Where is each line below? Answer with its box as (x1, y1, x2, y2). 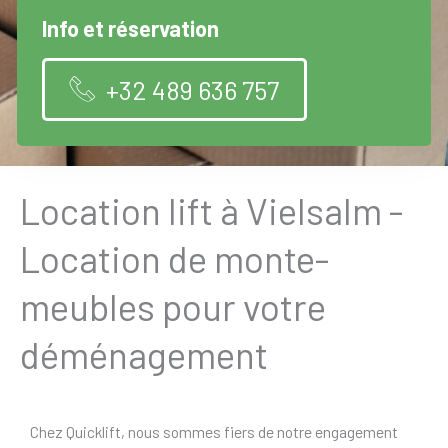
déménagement (20, 332, 268, 377)
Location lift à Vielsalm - (20, 188, 403, 233)
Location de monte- (20, 236, 329, 281)
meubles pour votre (20, 284, 326, 329)
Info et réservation (42, 15, 219, 42)
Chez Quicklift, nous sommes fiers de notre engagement (30, 422, 398, 442)
